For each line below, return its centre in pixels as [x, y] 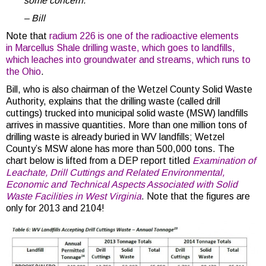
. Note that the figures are [196, 196]
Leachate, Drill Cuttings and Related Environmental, [115, 172]
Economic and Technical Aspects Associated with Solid [122, 184]
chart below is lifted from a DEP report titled [98, 160]
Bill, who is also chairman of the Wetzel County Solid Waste [129, 89]
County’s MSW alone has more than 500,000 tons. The [120, 148]
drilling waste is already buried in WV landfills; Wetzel [115, 137]
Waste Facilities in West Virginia [74, 196]
